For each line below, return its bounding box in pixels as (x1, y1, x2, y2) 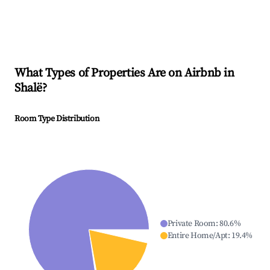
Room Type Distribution (14, 113, 99, 125)
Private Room (167, 218, 216, 230)
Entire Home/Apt (167, 230, 228, 242)
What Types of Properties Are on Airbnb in (14, 66, 234, 81)
